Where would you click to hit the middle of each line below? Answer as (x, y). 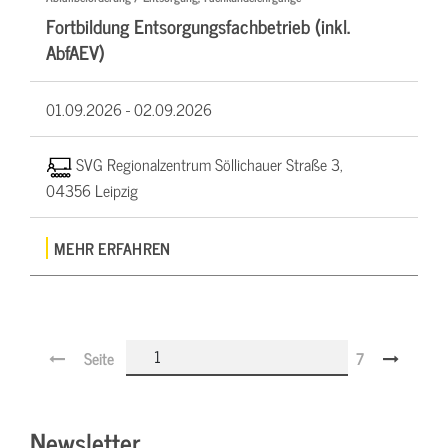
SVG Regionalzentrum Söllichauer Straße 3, (209, 163)
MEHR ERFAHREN (112, 248)
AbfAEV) (75, 51)
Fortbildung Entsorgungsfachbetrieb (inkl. (198, 25)
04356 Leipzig (92, 190)
